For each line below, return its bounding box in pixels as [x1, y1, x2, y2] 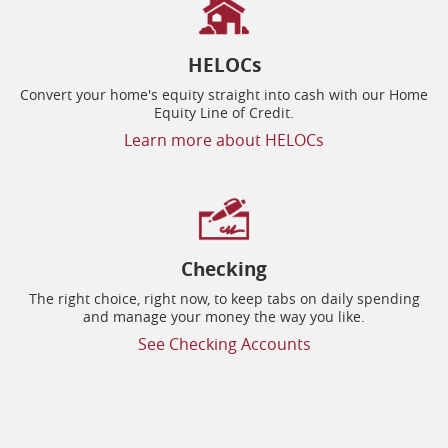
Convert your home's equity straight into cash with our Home [20, 84, 428, 104]
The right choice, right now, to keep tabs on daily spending [28, 288, 420, 308]
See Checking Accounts [137, 332, 311, 355]
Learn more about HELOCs [124, 128, 324, 151]
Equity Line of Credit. [154, 102, 294, 122]
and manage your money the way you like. [83, 306, 365, 326]
